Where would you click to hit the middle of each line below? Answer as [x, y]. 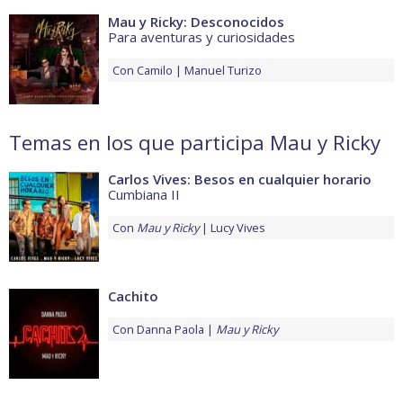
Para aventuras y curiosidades [201, 37]
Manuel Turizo [223, 71]
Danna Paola [170, 330]
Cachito [133, 296]
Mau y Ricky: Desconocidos [196, 22]
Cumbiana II [144, 195]
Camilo [155, 71]
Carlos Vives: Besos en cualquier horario [240, 179]
